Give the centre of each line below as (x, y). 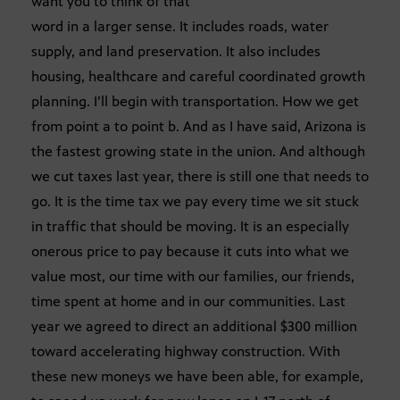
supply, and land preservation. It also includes (176, 52)
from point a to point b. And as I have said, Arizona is (199, 127)
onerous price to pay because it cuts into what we (190, 252)
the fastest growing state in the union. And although (198, 152)
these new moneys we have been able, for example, (197, 377)
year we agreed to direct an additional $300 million (194, 327)
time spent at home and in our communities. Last (188, 302)
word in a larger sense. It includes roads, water (180, 27)
